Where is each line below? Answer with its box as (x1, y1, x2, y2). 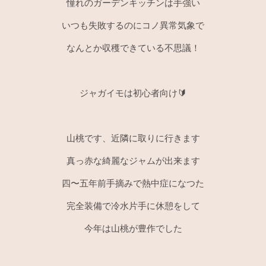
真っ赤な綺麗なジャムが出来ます (66, 156, 200, 166)
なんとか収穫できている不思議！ (66, 43, 200, 53)
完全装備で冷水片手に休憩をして (66, 201, 200, 211)
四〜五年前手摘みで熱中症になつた (62, 178, 204, 188)
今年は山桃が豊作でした (84, 223, 182, 233)
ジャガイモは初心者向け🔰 (80, 88, 186, 98)
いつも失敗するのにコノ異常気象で (62, 20, 204, 30)
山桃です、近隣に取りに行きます (66, 133, 200, 143)
